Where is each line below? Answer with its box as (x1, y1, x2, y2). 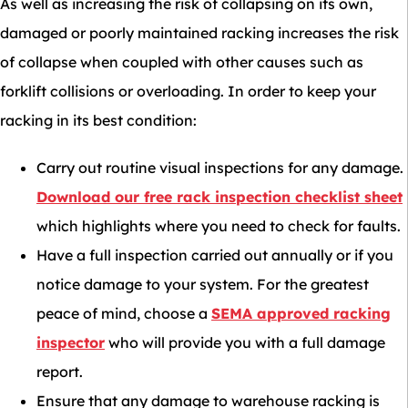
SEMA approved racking (211, 304, 391, 322)
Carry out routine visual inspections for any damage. (36, 158, 403, 177)
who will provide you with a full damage (105, 333, 385, 352)
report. (36, 362, 83, 381)
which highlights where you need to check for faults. (36, 217, 401, 235)
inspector (36, 333, 105, 352)
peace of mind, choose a (36, 304, 211, 322)
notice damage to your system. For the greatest (36, 275, 369, 293)
